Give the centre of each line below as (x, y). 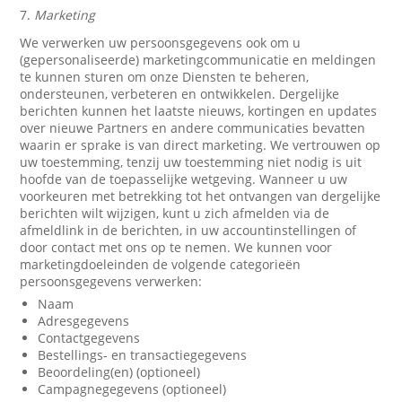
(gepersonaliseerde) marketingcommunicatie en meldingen (198, 60)
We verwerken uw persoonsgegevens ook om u (161, 43)
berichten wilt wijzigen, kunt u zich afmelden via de (175, 213)
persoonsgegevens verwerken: (111, 281)
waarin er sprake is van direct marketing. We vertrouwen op (201, 145)
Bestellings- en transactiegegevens (143, 355)
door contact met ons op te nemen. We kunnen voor (176, 247)
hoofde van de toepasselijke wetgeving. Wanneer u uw (184, 179)
